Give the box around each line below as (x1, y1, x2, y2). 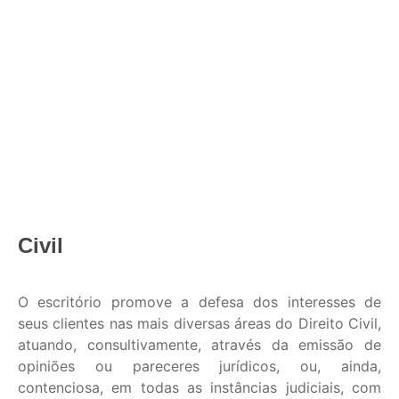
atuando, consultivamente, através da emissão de (18, 336, 381, 354)
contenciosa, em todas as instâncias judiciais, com (18, 379, 381, 397)
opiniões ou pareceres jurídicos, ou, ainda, (18, 357, 381, 376)
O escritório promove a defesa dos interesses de (18, 293, 381, 312)
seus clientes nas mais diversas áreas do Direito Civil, (18, 314, 381, 333)
